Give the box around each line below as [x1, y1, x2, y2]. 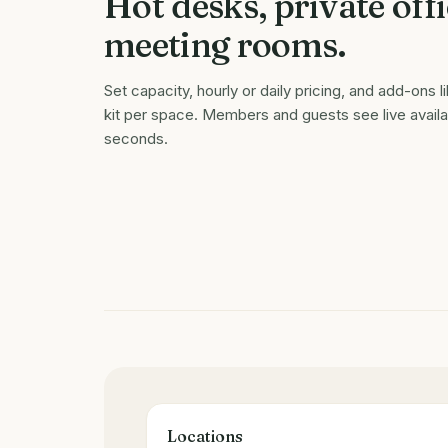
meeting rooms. [104, 24, 347, 66]
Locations [167, 426, 243, 446]
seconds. [104, 129, 168, 148]
